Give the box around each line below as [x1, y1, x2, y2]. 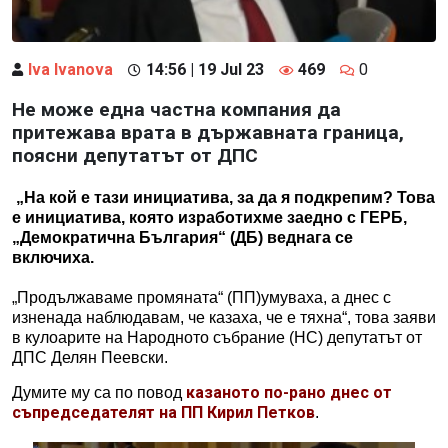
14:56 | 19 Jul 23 [146, 59, 264, 79]
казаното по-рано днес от [186, 382, 392, 402]
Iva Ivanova [28, 59, 113, 79]
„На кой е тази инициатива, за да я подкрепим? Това [16, 188, 435, 206]
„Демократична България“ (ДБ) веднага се [12, 228, 353, 246]
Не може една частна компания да [12, 97, 341, 121]
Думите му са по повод [12, 383, 186, 401]
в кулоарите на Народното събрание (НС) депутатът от [12, 328, 422, 346]
